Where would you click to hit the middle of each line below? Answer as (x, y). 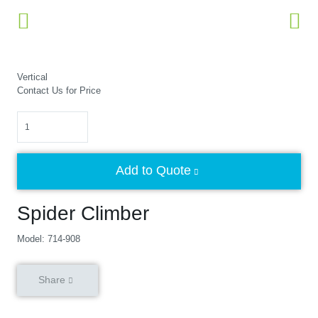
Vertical (32, 77)
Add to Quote (153, 170)
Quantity (34, 117)
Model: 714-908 (49, 239)
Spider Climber (83, 213)
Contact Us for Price (59, 91)
